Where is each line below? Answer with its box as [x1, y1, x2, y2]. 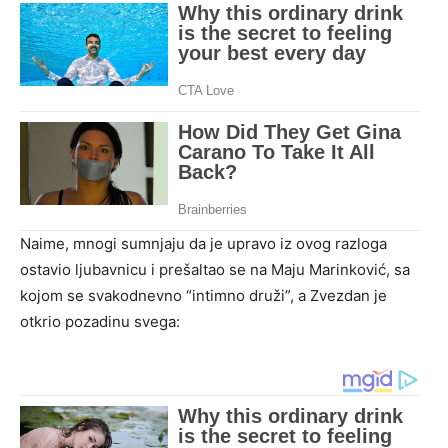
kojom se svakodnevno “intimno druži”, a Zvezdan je [20, 285, 387, 305]
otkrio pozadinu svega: [20, 311, 180, 331]
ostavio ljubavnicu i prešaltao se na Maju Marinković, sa [20, 259, 410, 279]
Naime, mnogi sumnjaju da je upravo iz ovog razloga [20, 233, 387, 253]
